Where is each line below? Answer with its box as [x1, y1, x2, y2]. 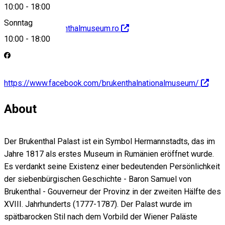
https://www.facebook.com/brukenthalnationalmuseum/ [4, 78, 199, 88]
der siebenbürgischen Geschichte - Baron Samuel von [4, 174, 191, 184]
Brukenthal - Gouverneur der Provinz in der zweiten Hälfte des [4, 187, 221, 197]
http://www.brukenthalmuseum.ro [4, 24, 119, 34]
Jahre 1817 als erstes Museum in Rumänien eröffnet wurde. [4, 149, 214, 159]
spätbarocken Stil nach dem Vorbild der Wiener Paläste [4, 212, 197, 222]
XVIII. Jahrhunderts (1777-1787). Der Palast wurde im [4, 199, 192, 209]
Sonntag [4, 18, 33, 28]
